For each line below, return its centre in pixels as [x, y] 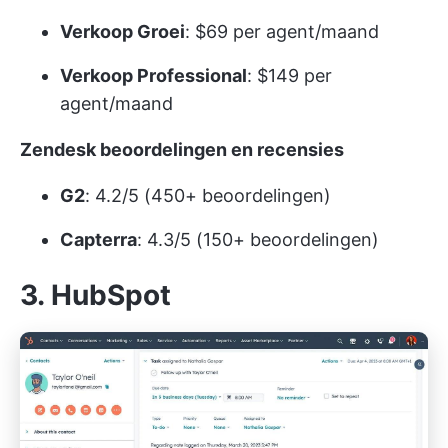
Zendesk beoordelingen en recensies [182, 149]
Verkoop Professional [153, 75]
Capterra [98, 239]
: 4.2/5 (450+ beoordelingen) [208, 195]
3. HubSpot [95, 294]
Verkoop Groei [122, 31]
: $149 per [289, 75]
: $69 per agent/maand [282, 31]
